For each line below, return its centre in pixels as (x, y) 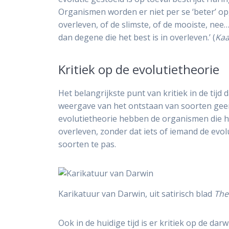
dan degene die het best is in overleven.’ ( (137, 38)
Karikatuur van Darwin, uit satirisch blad (136, 194)
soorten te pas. (87, 144)
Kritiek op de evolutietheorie (139, 70)
